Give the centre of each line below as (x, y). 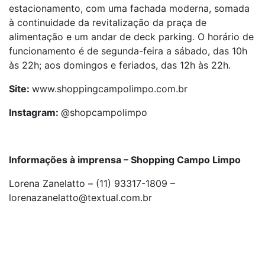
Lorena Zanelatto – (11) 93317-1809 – (92, 183)
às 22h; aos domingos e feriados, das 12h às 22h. (120, 65)
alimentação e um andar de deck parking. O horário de (131, 37)
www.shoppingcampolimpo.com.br (110, 89)
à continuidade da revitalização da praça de (108, 22)
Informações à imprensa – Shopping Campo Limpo (125, 160)
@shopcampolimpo (104, 112)
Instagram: (35, 112)
